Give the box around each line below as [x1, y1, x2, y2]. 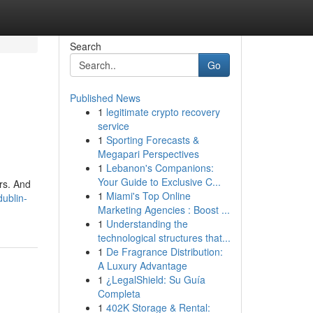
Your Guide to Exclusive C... [97, 175, 221, 189]
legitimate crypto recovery [105, 105, 220, 119]
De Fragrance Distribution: [105, 245, 223, 259]
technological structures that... [97, 231, 231, 245]
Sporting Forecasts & [105, 133, 199, 147]
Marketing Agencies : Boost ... [97, 203, 230, 217]
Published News [69, 91, 140, 105]
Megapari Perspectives [97, 147, 199, 161]
